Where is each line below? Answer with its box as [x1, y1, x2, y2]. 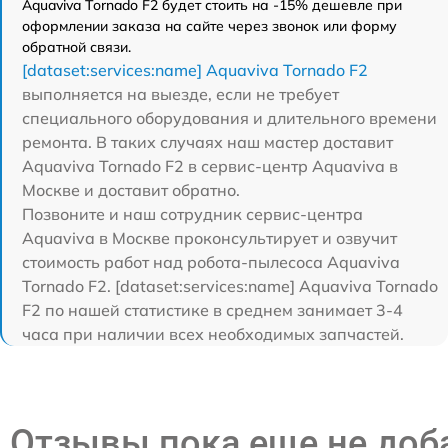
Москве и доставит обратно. [22, 180, 240, 201]
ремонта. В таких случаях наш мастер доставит [22, 132, 393, 153]
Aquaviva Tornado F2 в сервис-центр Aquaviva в [22, 156, 398, 177]
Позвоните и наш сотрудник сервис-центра [22, 204, 363, 225]
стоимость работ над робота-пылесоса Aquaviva [22, 252, 400, 273]
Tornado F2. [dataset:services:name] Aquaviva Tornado [22, 276, 438, 297]
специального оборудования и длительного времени [22, 108, 437, 129]
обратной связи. [22, 38, 131, 57]
